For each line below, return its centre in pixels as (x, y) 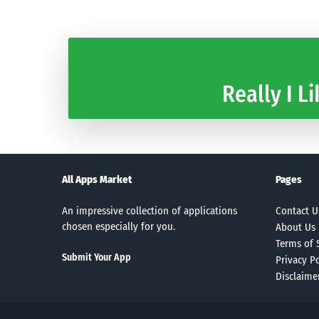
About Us (296, 227)
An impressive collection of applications (150, 210)
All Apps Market (97, 179)
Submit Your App (96, 257)
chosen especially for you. (119, 226)
